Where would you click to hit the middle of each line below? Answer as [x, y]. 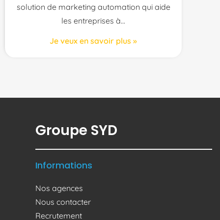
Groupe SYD [76, 130]
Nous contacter [63, 202]
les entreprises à [91, 20]
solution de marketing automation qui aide [93, 7]
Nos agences [59, 188]
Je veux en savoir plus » [93, 41]
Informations [64, 165]
